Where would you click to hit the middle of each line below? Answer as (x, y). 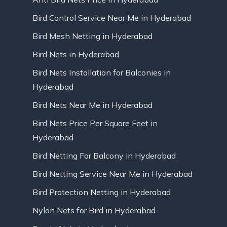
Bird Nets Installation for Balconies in (102, 73)
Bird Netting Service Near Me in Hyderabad (112, 174)
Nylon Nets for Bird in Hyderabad (94, 211)
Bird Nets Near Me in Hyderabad (92, 105)
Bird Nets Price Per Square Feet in (95, 123)
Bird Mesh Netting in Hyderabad (92, 36)
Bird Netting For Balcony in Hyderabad (104, 156)
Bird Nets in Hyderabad (76, 54)
